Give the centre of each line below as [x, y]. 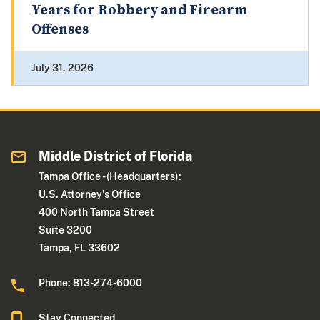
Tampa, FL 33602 [80, 248]
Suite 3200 [66, 230]
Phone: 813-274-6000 [91, 283]
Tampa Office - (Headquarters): [110, 177]
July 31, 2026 [62, 68]
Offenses [60, 30]
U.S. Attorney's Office [90, 195]
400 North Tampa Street [97, 212]
